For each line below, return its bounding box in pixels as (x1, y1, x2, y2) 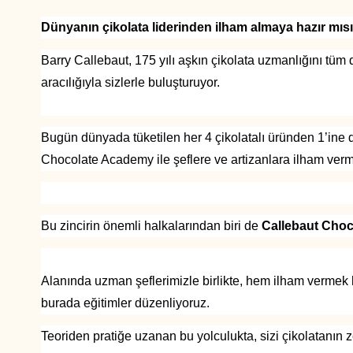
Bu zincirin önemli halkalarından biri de (41, 219, 262, 232)
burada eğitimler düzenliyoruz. (41, 296, 210, 310)
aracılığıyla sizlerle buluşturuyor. (41, 76, 220, 89)
